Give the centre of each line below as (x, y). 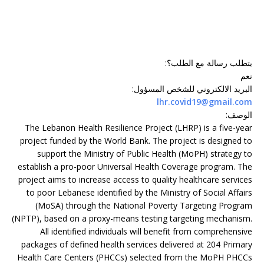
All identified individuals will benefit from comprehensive (146, 231)
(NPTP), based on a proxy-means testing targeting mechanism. (132, 218)
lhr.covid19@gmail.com (204, 102)
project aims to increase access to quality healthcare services (135, 179)
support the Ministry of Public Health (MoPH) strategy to (145, 154)
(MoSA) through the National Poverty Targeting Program (144, 205)
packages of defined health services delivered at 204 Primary (137, 244)
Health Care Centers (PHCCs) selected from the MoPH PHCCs (135, 257)
